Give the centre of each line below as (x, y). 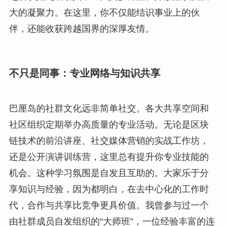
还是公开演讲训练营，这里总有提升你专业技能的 (109, 157)
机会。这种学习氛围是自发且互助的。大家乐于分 (109, 173)
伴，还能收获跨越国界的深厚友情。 (81, 29)
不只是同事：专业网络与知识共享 (84, 73)
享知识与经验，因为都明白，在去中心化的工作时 (109, 189)
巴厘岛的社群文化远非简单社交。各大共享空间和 (109, 108)
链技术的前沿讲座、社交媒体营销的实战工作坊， (109, 140)
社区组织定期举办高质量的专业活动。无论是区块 (109, 124)
